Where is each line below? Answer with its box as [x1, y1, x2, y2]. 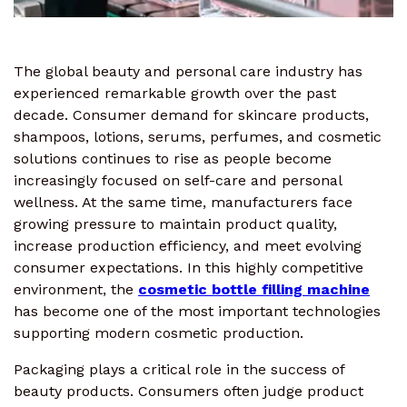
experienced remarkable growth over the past [14, 84, 336, 103]
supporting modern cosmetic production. [14, 324, 303, 342]
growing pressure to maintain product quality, [14, 215, 337, 233]
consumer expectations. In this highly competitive [14, 259, 363, 277]
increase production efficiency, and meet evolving [14, 237, 362, 255]
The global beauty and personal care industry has [14, 63, 362, 81]
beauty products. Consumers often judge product [14, 382, 363, 401]
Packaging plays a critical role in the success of [14, 361, 344, 379]
